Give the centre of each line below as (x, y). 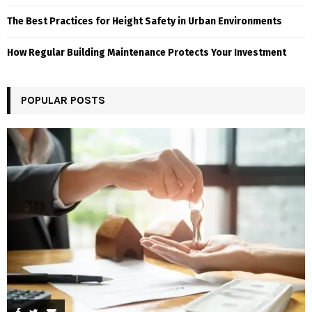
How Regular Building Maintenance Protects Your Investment (147, 53)
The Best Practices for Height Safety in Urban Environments (145, 22)
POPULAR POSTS (63, 100)
